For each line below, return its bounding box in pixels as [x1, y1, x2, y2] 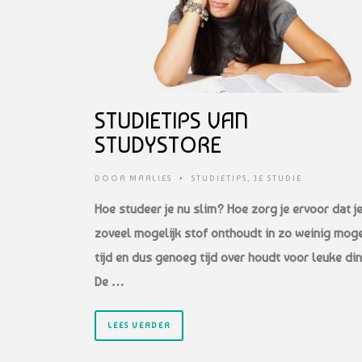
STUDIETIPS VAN [95, 107, 248, 134]
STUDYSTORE [95, 131, 221, 158]
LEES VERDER [107, 320, 170, 330]
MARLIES [129, 173, 172, 183]
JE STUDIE [254, 173, 302, 183]
